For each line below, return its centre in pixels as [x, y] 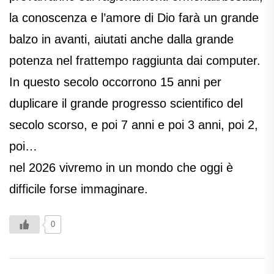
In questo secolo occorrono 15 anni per [115, 82]
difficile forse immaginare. [79, 189]
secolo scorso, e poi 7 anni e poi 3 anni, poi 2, [134, 125]
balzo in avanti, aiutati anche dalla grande [121, 39]
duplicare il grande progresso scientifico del [126, 104]
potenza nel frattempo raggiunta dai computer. [135, 61]
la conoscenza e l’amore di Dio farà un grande [134, 18]
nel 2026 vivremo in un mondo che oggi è [121, 168]
